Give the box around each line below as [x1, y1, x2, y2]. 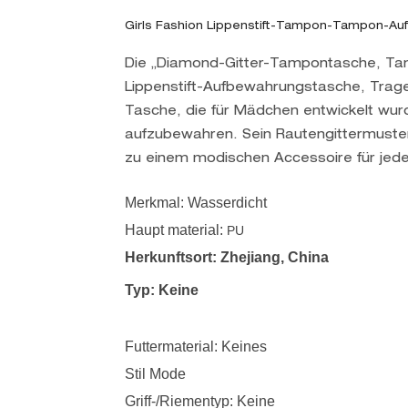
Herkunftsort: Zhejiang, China [125, 249, 329, 265]
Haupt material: [125, 221, 227, 238]
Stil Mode [125, 365, 186, 382]
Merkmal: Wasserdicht [125, 194, 267, 210]
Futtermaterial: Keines [125, 338, 267, 354]
